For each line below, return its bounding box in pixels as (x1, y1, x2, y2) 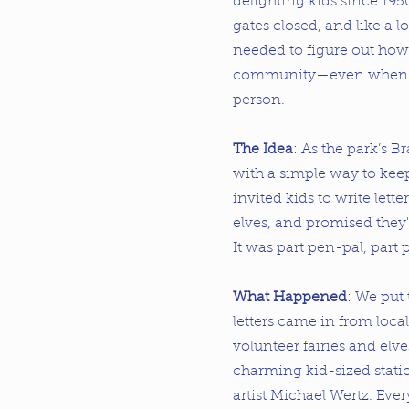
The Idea (233, 142, 293, 157)
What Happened (233, 290, 347, 305)
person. (233, 93, 285, 108)
